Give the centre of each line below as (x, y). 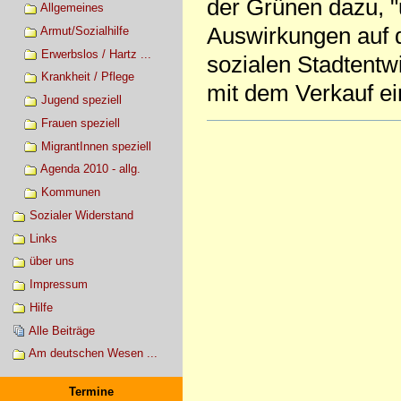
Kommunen (70, 192)
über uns (51, 261)
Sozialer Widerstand (81, 215)
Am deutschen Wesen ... (93, 354)
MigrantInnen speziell (96, 146)
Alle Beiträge (61, 330)
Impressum (58, 285)
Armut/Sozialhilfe (84, 31)
